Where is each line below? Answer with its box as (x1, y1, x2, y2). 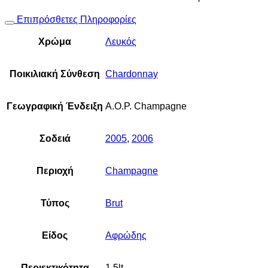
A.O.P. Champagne (105, 100, 187, 111)
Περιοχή (36, 165, 74, 176)
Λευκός (105, 36, 136, 47)
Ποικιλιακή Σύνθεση (10, 68, 100, 79)
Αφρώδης (105, 230, 147, 240)
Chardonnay (105, 68, 158, 79)
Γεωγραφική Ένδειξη (7, 100, 103, 111)
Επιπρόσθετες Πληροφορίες (14, 14, 136, 25)
